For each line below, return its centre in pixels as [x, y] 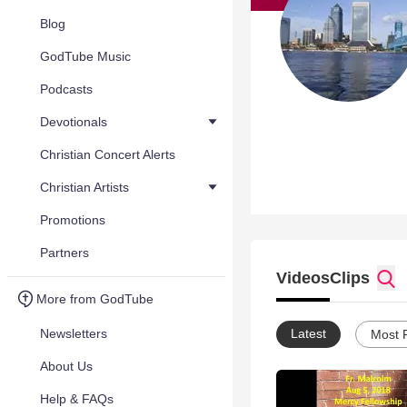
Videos [303, 278]
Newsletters [74, 333]
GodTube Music [85, 56]
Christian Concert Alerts [108, 154]
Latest [308, 333]
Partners [65, 253]
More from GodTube [95, 299]
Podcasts [66, 89]
